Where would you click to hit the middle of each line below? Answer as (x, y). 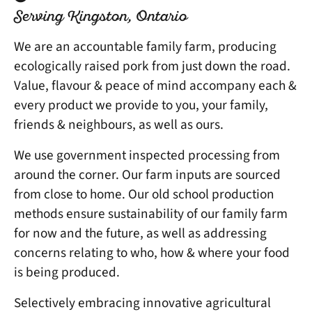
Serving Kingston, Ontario (101, 17)
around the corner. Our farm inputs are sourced (147, 174)
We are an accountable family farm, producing (145, 46)
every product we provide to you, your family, (141, 105)
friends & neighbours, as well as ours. (119, 124)
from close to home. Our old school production (144, 194)
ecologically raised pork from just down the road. (152, 66)
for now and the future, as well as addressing (140, 233)
